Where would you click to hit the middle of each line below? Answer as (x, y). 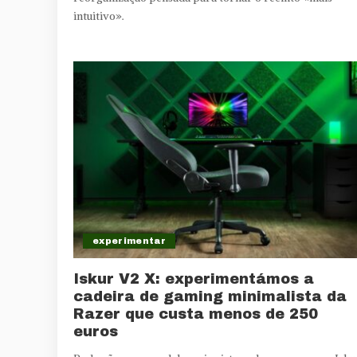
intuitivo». (99, 16)
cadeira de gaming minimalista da (210, 297)
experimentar (129, 241)
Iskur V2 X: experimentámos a (194, 279)
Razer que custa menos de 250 (196, 314)
